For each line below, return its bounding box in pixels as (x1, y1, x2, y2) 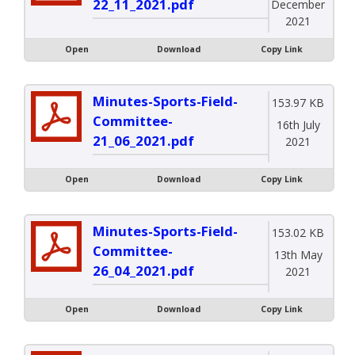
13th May (273, 246, 323, 262)
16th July (276, 116, 320, 132)
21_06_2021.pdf (93, 132, 194, 151)
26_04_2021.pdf (93, 261, 194, 281)
